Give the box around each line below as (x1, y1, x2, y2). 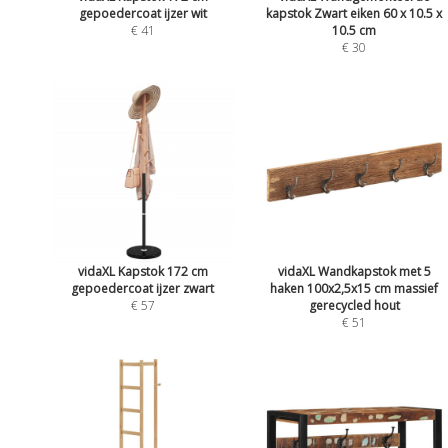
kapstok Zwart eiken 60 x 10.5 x (266, 5, 443, 23)
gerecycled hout (308, 296, 400, 314)
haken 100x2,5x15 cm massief (270, 279, 439, 297)
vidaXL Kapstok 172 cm (77, 262, 208, 280)
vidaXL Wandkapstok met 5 (277, 262, 431, 280)
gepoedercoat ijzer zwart (71, 279, 215, 297)
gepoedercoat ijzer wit (78, 5, 207, 23)
